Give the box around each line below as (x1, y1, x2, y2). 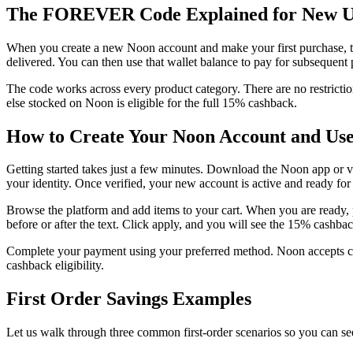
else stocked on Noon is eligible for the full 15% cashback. (6, 95, 297, 110)
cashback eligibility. (6, 258, 104, 273)
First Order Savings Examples (6, 288, 251, 310)
